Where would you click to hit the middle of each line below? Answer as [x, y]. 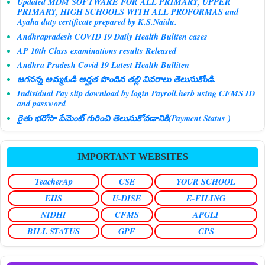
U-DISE [127, 198]
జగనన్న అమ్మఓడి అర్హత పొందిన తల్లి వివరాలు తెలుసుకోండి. [117, 79]
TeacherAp [54, 182]
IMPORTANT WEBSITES [132, 157]
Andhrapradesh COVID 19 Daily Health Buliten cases [112, 36]
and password [41, 104]
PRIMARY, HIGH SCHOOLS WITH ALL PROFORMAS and [128, 12]
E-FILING [206, 198]
